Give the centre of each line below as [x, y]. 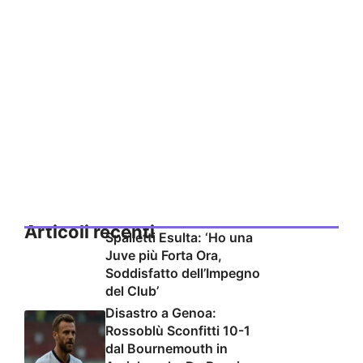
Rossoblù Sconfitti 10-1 [178, 331]
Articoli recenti [90, 232]
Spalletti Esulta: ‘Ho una [179, 238]
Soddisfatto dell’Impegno [183, 273]
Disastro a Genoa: [161, 313]
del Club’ [132, 291]
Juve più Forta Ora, [164, 256]
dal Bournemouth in [167, 349]
